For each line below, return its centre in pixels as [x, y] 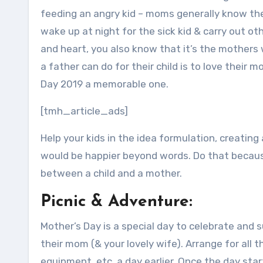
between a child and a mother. [111, 173]
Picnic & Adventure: [117, 202]
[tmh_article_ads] [84, 111]
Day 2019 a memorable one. [104, 84]
